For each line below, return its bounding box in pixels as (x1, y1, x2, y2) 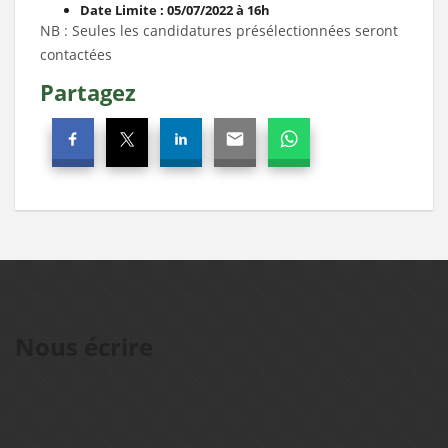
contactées (40, 44, 112, 64)
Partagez (40, 76, 136, 107)
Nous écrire (15, 329, 153, 363)
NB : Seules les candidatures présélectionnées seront (40, 20, 398, 40)
